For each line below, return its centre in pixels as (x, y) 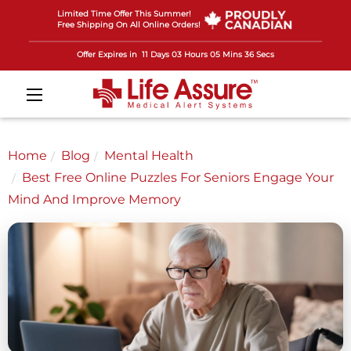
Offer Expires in (107, 54)
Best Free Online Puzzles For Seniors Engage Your (178, 177)
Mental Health (149, 155)
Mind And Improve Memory (94, 199)
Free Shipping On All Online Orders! (128, 25)
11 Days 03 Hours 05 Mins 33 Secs (208, 54)
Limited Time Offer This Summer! (124, 14)
